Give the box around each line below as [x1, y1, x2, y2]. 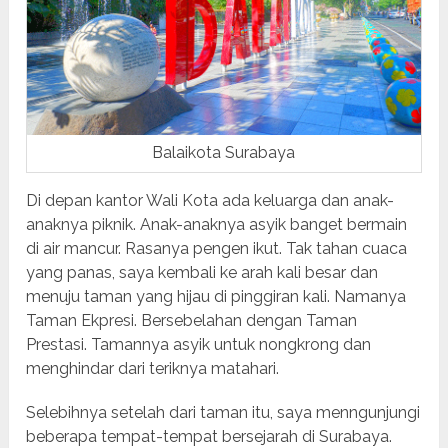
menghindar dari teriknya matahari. [26, 358, 280, 378]
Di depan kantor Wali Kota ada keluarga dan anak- [26, 190, 395, 210]
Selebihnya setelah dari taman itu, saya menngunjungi [26, 402, 421, 422]
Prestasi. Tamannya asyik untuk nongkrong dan [26, 334, 372, 354]
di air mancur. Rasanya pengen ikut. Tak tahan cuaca [26, 238, 408, 258]
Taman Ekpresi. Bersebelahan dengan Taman [26, 310, 358, 330]
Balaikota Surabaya [152, 143, 296, 163]
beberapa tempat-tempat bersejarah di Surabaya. [26, 426, 393, 446]
